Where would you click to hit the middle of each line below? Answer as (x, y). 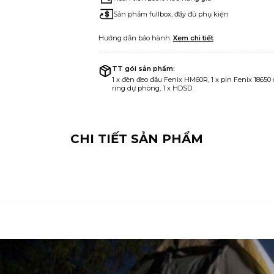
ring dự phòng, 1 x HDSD (152, 88)
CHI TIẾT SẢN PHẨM (137, 139)
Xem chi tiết (193, 38)
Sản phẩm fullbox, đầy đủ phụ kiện (171, 14)
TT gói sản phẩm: (143, 68)
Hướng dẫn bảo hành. (135, 38)
